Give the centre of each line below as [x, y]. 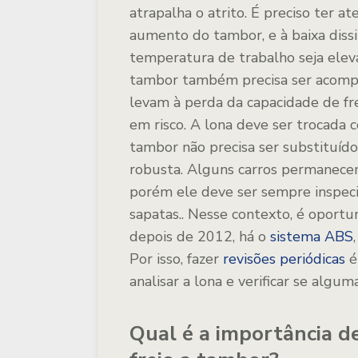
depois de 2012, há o [200, 237]
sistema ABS [312, 237]
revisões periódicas [284, 259]
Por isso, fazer [176, 259]
